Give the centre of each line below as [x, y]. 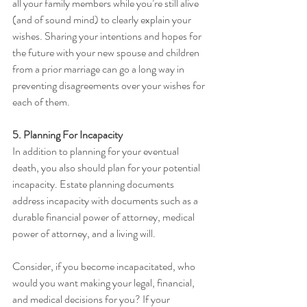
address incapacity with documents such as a [106, 201]
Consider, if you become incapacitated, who [105, 267]
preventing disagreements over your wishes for [110, 86]
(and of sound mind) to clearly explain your [103, 20]
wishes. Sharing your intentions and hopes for [108, 36]
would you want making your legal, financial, [105, 283]
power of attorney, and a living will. [85, 234]
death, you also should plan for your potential [107, 168]
